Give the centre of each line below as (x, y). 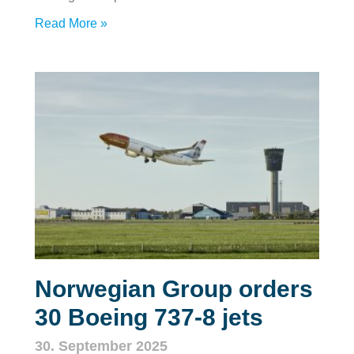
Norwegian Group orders (174, 289)
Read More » (71, 23)
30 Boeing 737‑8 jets (149, 318)
